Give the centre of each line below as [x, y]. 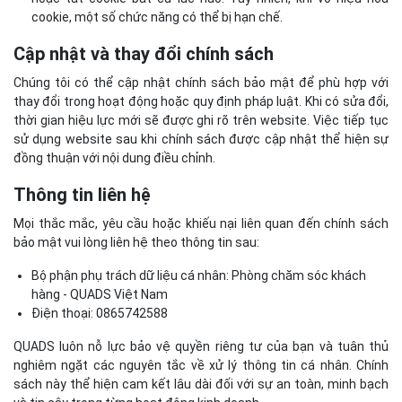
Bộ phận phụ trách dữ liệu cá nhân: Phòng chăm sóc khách [199, 275]
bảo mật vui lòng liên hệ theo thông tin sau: [136, 242]
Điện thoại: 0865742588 [100, 313]
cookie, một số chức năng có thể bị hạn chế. [157, 17]
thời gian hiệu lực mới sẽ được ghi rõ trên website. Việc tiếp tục [201, 120]
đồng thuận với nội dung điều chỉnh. [114, 157]
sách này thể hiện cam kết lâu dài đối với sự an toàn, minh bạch [201, 384]
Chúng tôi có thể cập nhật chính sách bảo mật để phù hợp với [201, 82]
